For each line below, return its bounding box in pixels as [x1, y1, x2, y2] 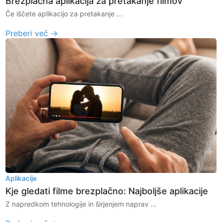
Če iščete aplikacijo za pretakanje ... [5, 9, 123, 18]
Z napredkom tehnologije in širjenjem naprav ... [5, 199, 157, 208]
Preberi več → [5, 28, 58, 38]
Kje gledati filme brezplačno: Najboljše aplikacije [5, 185, 209, 196]
